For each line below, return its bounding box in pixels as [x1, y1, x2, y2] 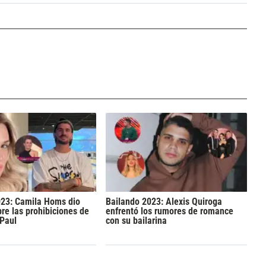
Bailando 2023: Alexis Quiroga [105, 195, 222, 207]
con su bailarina [105, 214, 167, 226]
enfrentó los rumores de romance [105, 205, 233, 217]
